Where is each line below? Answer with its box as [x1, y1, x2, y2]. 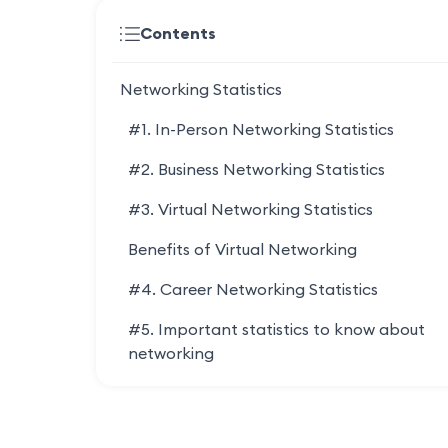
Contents [140, 26, 216, 43]
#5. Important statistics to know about [128, 322, 425, 339]
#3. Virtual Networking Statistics [128, 202, 377, 219]
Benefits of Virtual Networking [128, 242, 357, 259]
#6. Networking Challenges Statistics [128, 386, 409, 403]
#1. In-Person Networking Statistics [128, 122, 398, 139]
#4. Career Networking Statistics [128, 282, 382, 299]
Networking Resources [120, 426, 293, 443]
